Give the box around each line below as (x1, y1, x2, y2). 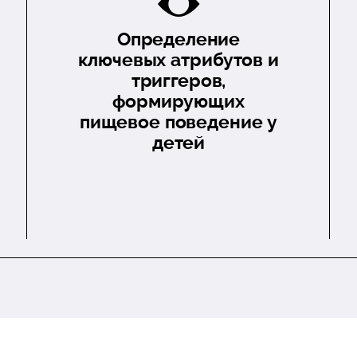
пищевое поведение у (79, 111, 278, 132)
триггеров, (131, 69, 226, 91)
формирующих (112, 90, 245, 112)
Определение (116, 28, 241, 49)
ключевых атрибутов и (78, 49, 279, 70)
